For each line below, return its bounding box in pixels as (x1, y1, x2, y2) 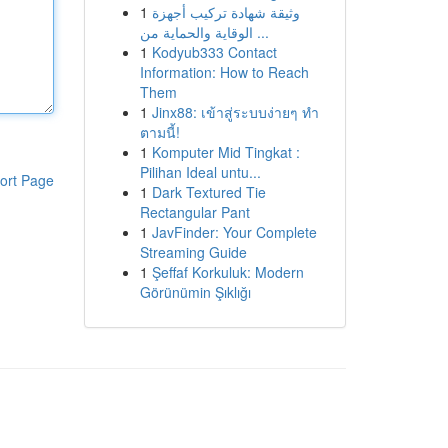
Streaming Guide (139, 242, 247, 262)
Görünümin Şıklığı (139, 282, 251, 302)
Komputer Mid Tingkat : (151, 142, 300, 162)
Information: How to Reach (139, 62, 309, 82)
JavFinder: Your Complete (151, 222, 317, 242)
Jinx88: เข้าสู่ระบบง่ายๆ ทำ (151, 102, 319, 122)
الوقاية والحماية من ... (252, 22, 269, 42)
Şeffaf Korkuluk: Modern (151, 262, 304, 282)
